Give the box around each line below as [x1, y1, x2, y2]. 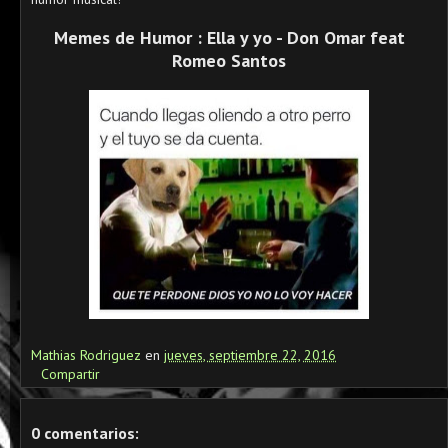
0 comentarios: [31, 423, 139, 443]
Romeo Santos [172, 49, 286, 72]
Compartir [41, 365, 100, 383]
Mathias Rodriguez [31, 346, 145, 364]
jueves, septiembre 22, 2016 [164, 346, 336, 364]
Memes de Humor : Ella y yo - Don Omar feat [53, 26, 405, 49]
